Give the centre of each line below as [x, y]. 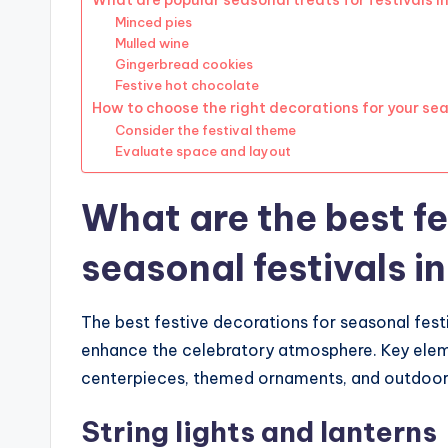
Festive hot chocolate [186, 85]
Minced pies [153, 22]
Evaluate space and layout [202, 151]
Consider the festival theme [205, 130]
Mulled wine [151, 43]
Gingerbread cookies [183, 64]
